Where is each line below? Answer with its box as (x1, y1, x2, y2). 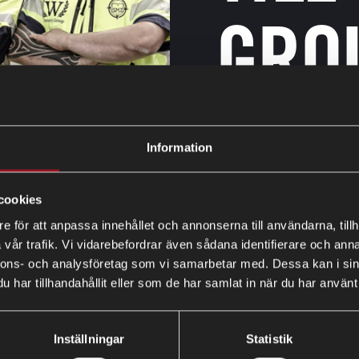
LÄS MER (233, 131, 285, 148)
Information (146, 139, 213, 154)
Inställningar (53, 331, 125, 345)
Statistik (246, 331, 292, 345)
